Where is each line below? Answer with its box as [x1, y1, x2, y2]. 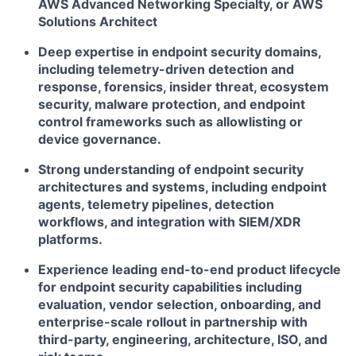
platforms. [38, 231, 103, 247]
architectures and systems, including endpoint [38, 179, 327, 195]
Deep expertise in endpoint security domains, [38, 44, 321, 60]
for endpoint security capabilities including [38, 279, 302, 295]
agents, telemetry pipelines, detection [38, 196, 274, 212]
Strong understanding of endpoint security [38, 161, 304, 177]
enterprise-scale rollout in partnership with [38, 314, 308, 330]
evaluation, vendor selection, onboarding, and [38, 296, 321, 312]
